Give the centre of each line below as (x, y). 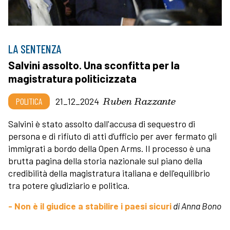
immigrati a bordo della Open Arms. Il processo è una (109, 148)
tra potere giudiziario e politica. (69, 185)
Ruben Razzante (139, 101)
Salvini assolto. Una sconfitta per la (94, 65)
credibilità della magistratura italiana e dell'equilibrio (109, 173)
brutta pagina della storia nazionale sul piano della (105, 160)
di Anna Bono (196, 206)
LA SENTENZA (35, 49)
